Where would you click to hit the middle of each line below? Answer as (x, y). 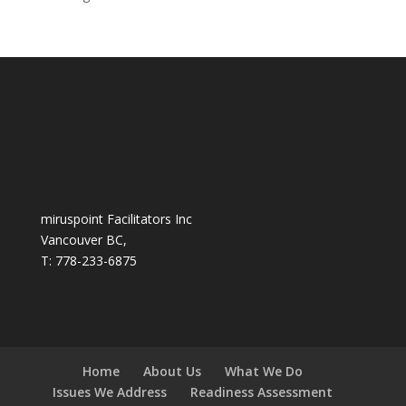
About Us (173, 371)
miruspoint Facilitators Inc (116, 218)
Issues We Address (110, 391)
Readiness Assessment (262, 391)
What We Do (264, 371)
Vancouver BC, (83, 239)
